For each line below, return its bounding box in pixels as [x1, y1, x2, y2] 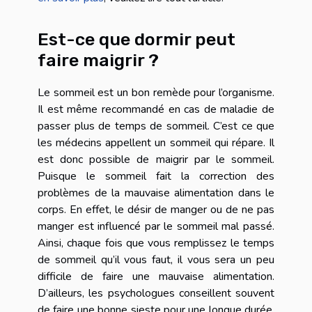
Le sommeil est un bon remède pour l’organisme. [38, 84, 274, 100]
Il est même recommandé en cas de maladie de [38, 101, 274, 117]
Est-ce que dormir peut [38, 28, 235, 49]
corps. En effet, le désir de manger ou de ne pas [38, 201, 274, 217]
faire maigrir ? [38, 49, 163, 70]
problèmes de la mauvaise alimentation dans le [38, 185, 274, 201]
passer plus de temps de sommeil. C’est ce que [38, 118, 274, 134]
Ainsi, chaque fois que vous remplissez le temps [38, 235, 274, 251]
